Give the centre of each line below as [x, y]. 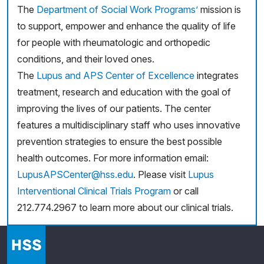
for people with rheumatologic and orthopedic [114, 42]
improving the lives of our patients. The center [114, 108]
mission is [221, 9]
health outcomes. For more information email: [113, 158]
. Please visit [161, 174]
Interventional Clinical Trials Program [94, 191]
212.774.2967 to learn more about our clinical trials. [125, 207]
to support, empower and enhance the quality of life [126, 26]
